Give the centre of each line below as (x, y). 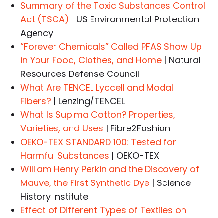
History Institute (54, 197)
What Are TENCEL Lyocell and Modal (97, 88)
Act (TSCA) (45, 19)
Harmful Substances (65, 156)
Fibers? (36, 101)
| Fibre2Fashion (137, 128)
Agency (37, 33)
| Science (170, 183)
